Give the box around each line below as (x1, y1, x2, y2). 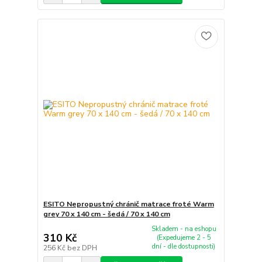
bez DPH (67, 243, 97, 253)
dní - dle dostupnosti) (152, 242, 216, 251)
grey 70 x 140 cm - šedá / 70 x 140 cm (43, 209, 170, 219)
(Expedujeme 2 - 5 (156, 233, 211, 243)
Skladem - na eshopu (151, 225, 216, 234)
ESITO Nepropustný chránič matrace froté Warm (43, 199, 214, 209)
